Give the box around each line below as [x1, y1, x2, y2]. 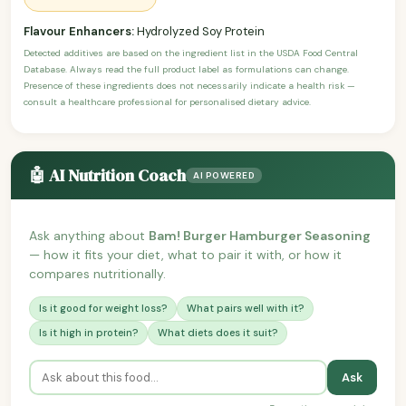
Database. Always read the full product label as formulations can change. [24, 63, 349, 75]
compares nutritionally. [29, 265, 166, 282]
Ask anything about [29, 227, 149, 244]
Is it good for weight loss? [39, 301, 167, 314]
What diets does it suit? [158, 325, 277, 339]
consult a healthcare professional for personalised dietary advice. [24, 95, 311, 108]
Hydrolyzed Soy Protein [134, 23, 265, 39]
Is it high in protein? [39, 325, 138, 339]
